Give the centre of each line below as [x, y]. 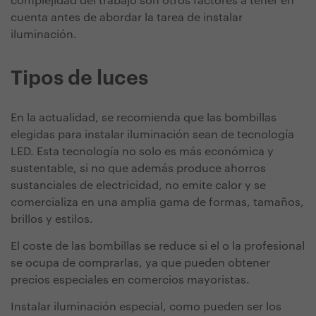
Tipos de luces [79, 79]
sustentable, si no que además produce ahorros [138, 169]
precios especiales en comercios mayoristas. [130, 280]
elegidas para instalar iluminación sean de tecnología [152, 135]
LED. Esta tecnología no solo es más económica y [142, 152]
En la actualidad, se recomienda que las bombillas [144, 118]
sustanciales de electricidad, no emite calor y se [138, 186]
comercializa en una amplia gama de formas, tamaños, [157, 203]
